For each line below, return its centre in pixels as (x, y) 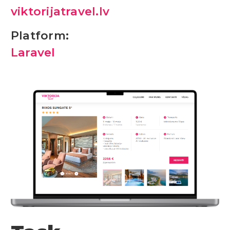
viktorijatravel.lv (60, 11)
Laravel (33, 52)
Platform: (40, 35)
